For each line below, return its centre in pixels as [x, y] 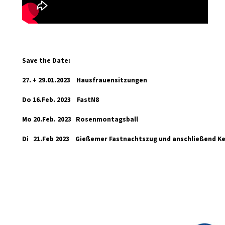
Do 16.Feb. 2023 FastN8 [61, 100]
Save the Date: [46, 61]
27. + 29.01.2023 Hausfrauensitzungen [85, 80]
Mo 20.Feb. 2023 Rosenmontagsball [80, 119]
